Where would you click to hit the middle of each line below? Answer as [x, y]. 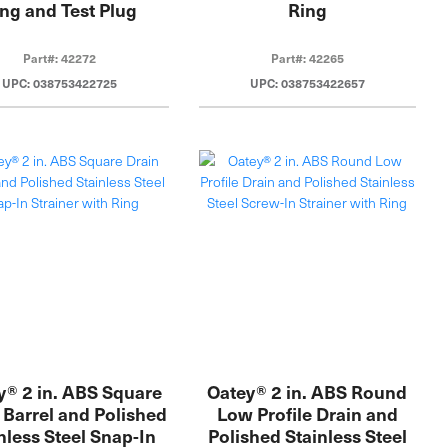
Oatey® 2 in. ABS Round [307, 392]
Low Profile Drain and [307, 414]
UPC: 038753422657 [307, 82]
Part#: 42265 [307, 57]
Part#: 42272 [60, 57]
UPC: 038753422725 [60, 82]
